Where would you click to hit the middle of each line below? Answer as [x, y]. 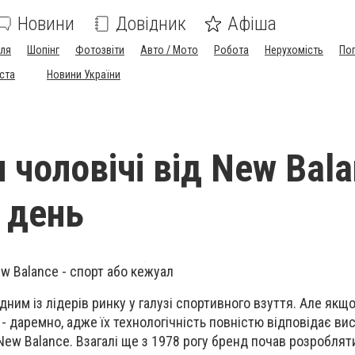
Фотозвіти [100, 50]
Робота [231, 50]
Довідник [151, 24]
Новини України [84, 74]
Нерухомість [294, 50]
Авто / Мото [169, 50]
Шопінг [43, 50]
